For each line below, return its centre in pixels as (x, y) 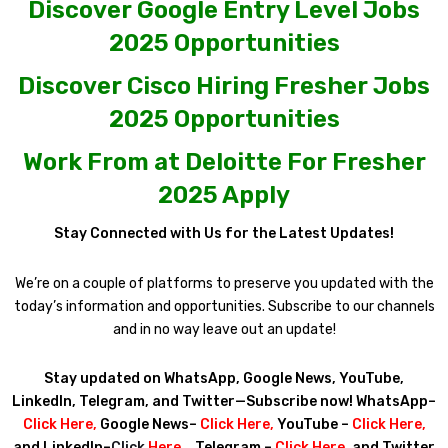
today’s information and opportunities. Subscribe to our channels (224, 306)
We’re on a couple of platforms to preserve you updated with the (224, 283)
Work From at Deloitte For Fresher (224, 162)
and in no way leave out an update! (224, 329)
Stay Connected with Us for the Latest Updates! (224, 234)
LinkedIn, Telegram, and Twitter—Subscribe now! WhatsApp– (224, 402)
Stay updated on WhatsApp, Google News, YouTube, (224, 379)
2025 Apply (224, 195)
